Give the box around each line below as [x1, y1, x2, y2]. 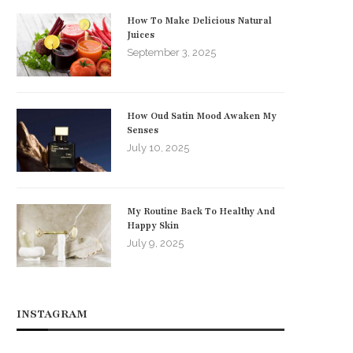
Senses [127, 123, 158, 136]
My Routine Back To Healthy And [127, 204, 275, 217]
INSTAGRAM [17, 306, 87, 321]
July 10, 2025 [127, 141, 189, 154]
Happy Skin [127, 218, 179, 232]
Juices [127, 28, 154, 41]
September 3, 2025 [127, 46, 216, 58]
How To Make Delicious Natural [127, 13, 272, 27]
